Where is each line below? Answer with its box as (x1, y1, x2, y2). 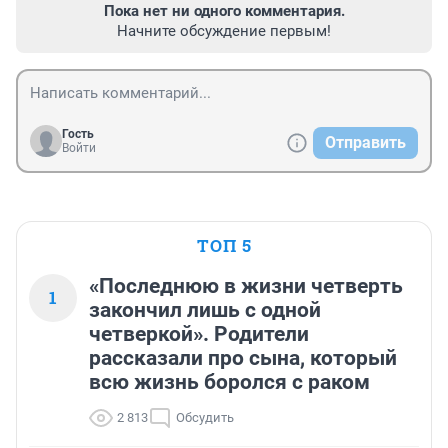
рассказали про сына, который (89, 346, 397, 371)
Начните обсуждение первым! (117, 22, 331, 41)
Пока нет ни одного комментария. (103, 2, 345, 21)
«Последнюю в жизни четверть (89, 274, 403, 299)
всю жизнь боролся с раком (89, 370, 370, 395)
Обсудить (176, 410, 234, 426)
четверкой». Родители (89, 322, 309, 347)
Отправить (325, 133, 406, 153)
